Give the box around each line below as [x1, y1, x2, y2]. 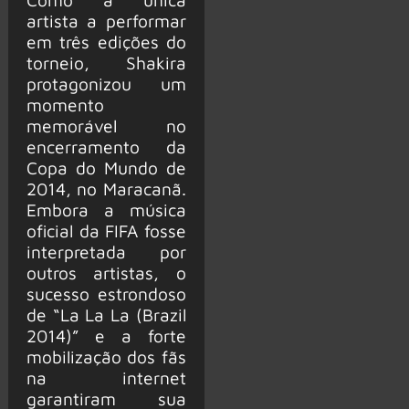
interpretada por [26, 240, 186, 262]
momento [26, 93, 104, 115]
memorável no [26, 114, 186, 136]
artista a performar [26, 9, 186, 31]
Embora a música [26, 198, 186, 220]
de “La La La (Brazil [26, 303, 186, 325]
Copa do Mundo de [26, 156, 186, 178]
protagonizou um [26, 72, 186, 94]
